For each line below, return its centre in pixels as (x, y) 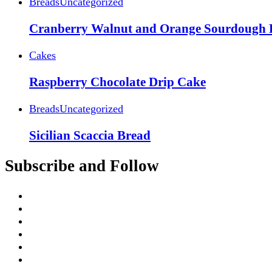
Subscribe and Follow (82, 166)
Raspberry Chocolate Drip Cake (117, 82)
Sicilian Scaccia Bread (90, 135)
